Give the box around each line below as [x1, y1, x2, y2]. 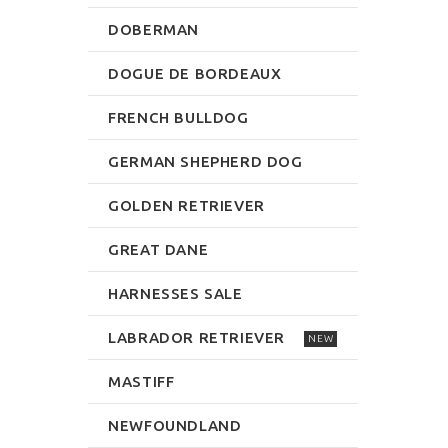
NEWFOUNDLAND [108, 416, 242, 434]
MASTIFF [108, 372, 175, 390]
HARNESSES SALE [108, 284, 243, 302]
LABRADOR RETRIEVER [108, 328, 286, 346]
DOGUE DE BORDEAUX [108, 64, 282, 82]
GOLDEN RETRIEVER [108, 196, 265, 214]
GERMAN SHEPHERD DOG [108, 152, 303, 170]
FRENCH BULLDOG [108, 108, 249, 126]
